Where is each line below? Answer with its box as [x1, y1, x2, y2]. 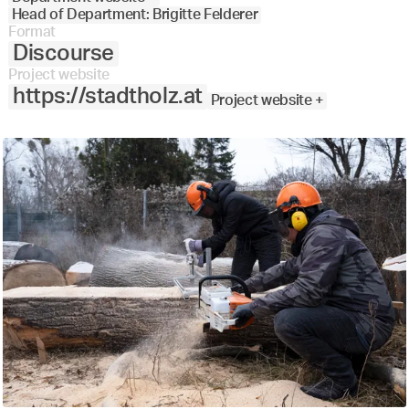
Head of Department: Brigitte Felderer [11, 6, 258, 22]
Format [7, 24, 56, 39]
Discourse [13, 42, 114, 65]
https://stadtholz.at [13, 85, 203, 108]
